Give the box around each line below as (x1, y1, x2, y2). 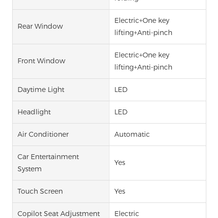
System (18, 164, 42, 173)
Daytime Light (18, 85, 64, 94)
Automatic (114, 129, 150, 139)
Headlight (18, 107, 51, 116)
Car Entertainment (18, 152, 79, 161)
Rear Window (18, 22, 63, 31)
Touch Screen (18, 186, 63, 196)
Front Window (18, 56, 65, 66)
